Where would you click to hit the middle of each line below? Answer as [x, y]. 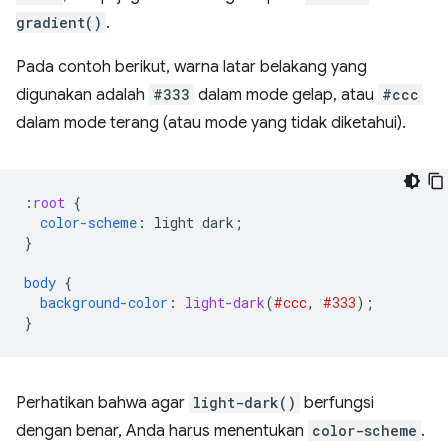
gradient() [59, 22]
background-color [104, 302]
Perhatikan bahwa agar [102, 403]
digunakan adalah [82, 95]
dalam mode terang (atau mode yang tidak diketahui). [211, 123]
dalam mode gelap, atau [286, 95]
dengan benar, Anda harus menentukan [162, 431]
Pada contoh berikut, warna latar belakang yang [191, 67]
